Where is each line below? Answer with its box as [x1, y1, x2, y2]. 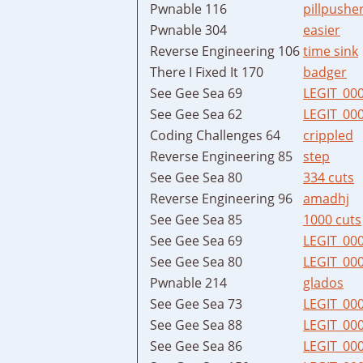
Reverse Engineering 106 [150, 41, 300, 60]
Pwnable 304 [150, 20, 227, 39]
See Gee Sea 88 [150, 315, 242, 334]
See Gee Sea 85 [150, 210, 242, 228]
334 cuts [303, 168, 354, 186]
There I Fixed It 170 [150, 62, 263, 81]
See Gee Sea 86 [150, 336, 242, 355]
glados [303, 273, 344, 292]
